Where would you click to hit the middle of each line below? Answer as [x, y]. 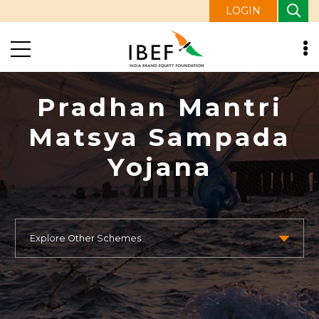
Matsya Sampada [159, 137]
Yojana [159, 167]
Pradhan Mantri [159, 107]
